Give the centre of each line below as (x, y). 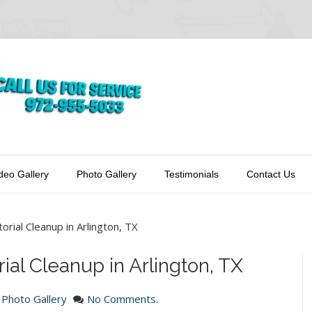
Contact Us (271, 174)
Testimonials (192, 174)
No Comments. (123, 299)
